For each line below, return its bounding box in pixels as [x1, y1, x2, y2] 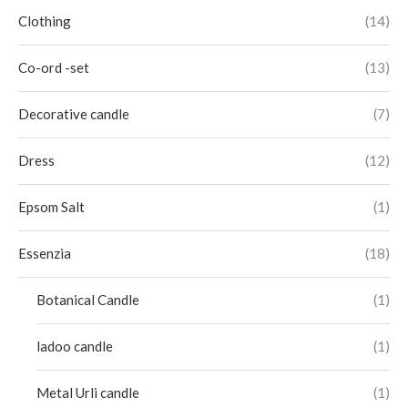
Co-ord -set [18, 59, 89, 76]
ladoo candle [36, 338, 113, 354]
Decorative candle [18, 106, 129, 122]
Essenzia [18, 245, 71, 261]
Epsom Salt [18, 199, 85, 215]
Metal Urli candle [36, 384, 139, 401]
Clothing [18, 13, 71, 29]
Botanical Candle [36, 291, 139, 308]
